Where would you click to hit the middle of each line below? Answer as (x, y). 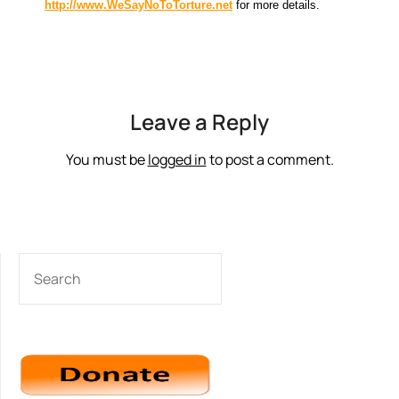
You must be (106, 159)
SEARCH (44, 262)
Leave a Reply (199, 122)
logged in (177, 159)
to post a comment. (270, 159)
